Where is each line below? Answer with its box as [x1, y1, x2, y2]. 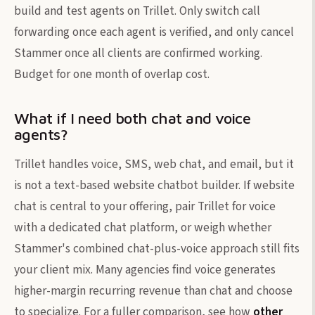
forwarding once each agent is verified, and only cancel [14, 22, 294, 41]
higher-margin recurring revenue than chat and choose [14, 281, 292, 300]
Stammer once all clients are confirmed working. [14, 44, 262, 62]
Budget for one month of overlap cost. [14, 65, 210, 83]
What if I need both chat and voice [14, 108, 251, 127]
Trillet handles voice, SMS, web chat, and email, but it [14, 155, 294, 173]
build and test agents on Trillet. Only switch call [14, 1, 260, 20]
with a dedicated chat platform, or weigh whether [14, 218, 271, 236]
